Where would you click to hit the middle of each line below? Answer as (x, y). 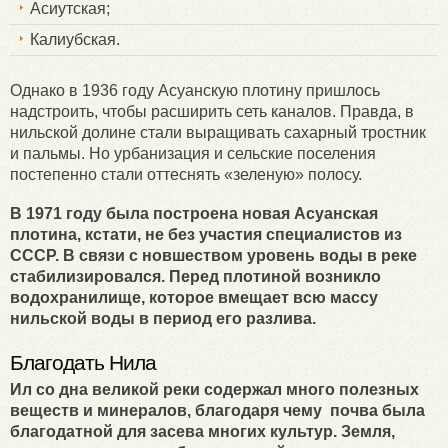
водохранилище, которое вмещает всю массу (194, 297)
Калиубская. (75, 39)
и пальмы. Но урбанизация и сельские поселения (193, 153)
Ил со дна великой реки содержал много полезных (214, 389)
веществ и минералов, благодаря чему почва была (217, 410)
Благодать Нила (83, 362)
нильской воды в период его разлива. (165, 318)
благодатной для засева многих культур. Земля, (202, 431)
